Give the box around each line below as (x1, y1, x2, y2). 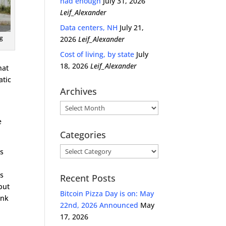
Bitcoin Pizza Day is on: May (60, 189, 154, 198)
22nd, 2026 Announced (60, 200, 139, 210)
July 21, (120, 23, 144, 32)
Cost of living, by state (60, 49, 135, 59)
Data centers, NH (60, 23, 118, 32)
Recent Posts (60, 172, 116, 184)
